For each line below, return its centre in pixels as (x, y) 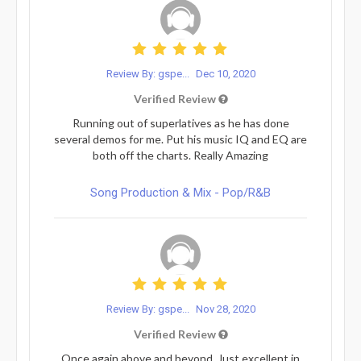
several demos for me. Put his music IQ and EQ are (180, 139)
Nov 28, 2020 (225, 309)
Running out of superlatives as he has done (180, 122)
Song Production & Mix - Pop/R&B (180, 192)
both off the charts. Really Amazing (180, 155)
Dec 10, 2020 (225, 73)
